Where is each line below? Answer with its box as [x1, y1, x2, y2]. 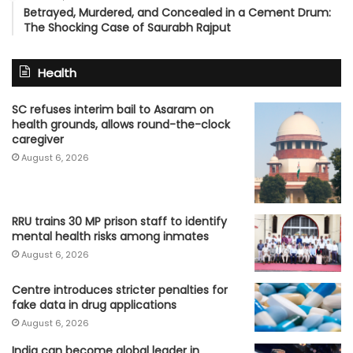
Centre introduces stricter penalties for [12, 282, 228, 299]
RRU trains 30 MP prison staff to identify [12, 213, 227, 229]
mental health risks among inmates [12, 228, 209, 244]
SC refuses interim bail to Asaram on [12, 101, 214, 117]
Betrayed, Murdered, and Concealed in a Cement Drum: [24, 4, 331, 20]
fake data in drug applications [12, 297, 176, 314]
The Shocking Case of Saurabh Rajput [24, 19, 231, 35]
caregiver [12, 131, 64, 147]
